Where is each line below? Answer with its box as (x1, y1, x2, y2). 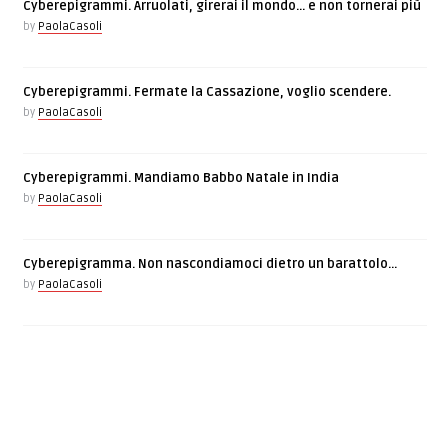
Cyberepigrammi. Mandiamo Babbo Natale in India (23, 170, 340, 186)
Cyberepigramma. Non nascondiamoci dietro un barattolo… (23, 256, 398, 272)
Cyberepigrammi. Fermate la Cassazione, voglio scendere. (23, 84, 392, 100)
